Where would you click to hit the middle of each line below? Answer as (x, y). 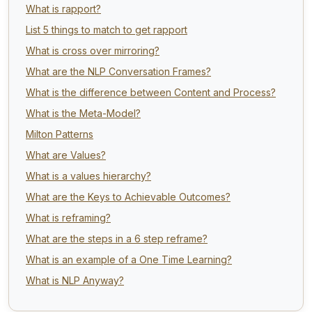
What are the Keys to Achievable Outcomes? (128, 196)
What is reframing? (68, 217)
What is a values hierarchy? (88, 175)
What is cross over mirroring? (93, 50)
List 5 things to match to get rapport (107, 29)
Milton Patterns (60, 134)
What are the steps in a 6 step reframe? (117, 238)
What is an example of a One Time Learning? (129, 259)
